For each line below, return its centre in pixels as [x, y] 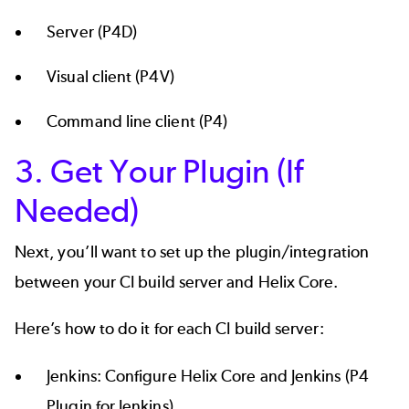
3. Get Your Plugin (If [159, 171]
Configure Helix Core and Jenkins [223, 376]
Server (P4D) [92, 31]
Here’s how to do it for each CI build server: [169, 329]
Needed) [77, 210]
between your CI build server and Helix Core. [177, 282]
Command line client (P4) [137, 121]
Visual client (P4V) [110, 76]
